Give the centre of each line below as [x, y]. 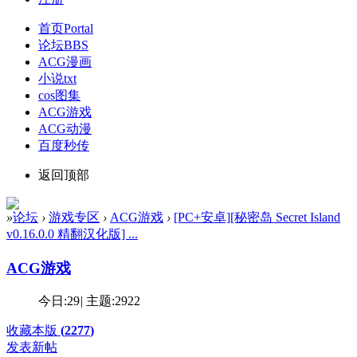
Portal [78, 28]
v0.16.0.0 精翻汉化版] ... [72, 233]
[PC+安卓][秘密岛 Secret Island [257, 217]
